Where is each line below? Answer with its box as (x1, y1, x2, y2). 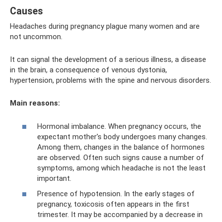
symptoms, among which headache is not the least (37, 163, 206, 172)
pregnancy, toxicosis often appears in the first (37, 200, 189, 209)
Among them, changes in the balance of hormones (37, 142, 205, 152)
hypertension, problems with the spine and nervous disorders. (10, 76, 211, 85)
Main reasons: (10, 99, 60, 108)
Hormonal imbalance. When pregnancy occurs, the (37, 121, 201, 131)
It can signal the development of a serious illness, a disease (10, 55, 206, 64)
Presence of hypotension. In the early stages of (37, 189, 195, 198)
